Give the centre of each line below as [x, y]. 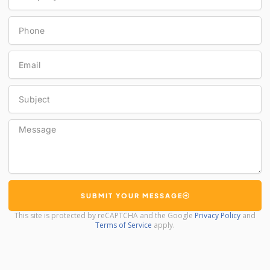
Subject [22, 90]
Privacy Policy [218, 215]
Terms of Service [124, 225]
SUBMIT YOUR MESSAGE [132, 196]
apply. [163, 225]
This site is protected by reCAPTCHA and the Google [105, 215]
